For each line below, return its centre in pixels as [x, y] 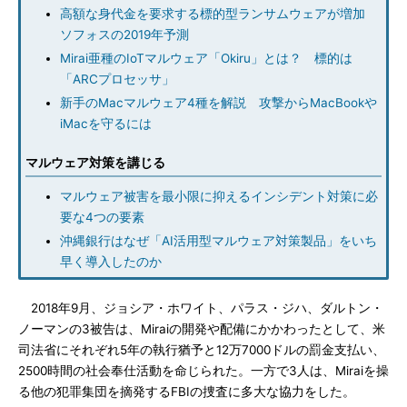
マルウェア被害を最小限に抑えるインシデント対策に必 [219, 196]
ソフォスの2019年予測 [124, 35]
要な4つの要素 [102, 217]
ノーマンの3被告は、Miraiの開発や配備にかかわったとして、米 [202, 329]
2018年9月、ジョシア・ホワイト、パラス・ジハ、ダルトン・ [201, 308]
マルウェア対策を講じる [95, 163]
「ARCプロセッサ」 [117, 79]
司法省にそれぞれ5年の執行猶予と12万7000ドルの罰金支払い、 [202, 350]
